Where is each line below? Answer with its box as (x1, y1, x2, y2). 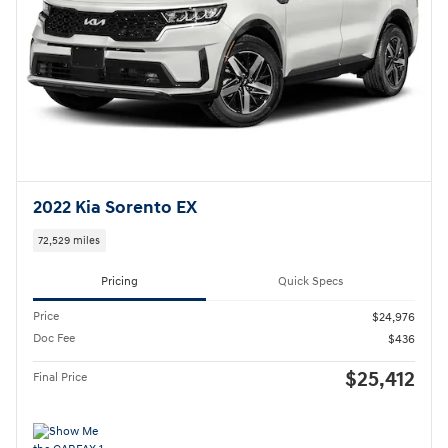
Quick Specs (278, 273, 343, 289)
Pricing (101, 273, 138, 289)
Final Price (33, 369, 87, 385)
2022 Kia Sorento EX (33, 196, 197, 219)
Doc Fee (33, 330, 75, 346)
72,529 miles (38, 234, 101, 247)
